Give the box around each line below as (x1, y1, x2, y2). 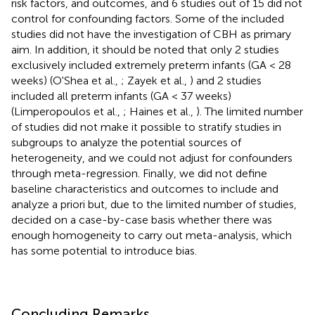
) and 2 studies (190, 73, 262, 87)
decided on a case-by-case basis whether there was (11, 212, 272, 226)
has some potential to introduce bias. (11, 243, 197, 257)
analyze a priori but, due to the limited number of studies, (11, 197, 297, 211)
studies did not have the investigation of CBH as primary (11, 27, 291, 41)
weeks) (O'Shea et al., (11, 73, 121, 87)
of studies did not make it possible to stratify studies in (11, 120, 281, 134)
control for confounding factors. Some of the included (11, 11, 284, 25)
